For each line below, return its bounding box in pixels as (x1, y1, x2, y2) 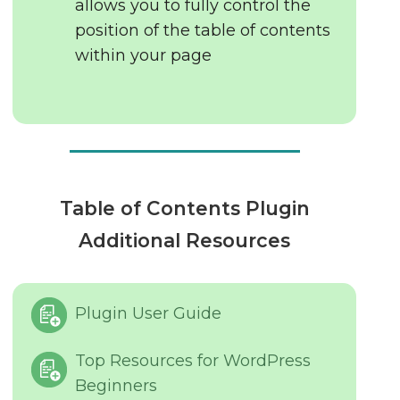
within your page (75, 46, 212, 65)
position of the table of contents (75, 21, 331, 40)
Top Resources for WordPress (75, 351, 312, 371)
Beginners (75, 376, 158, 396)
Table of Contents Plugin (59, 196, 310, 220)
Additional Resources (79, 229, 291, 252)
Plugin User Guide (75, 304, 222, 323)
